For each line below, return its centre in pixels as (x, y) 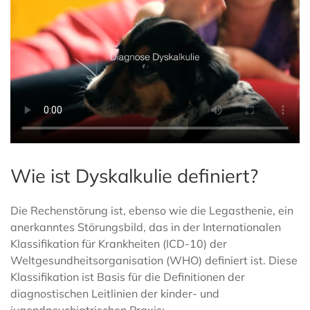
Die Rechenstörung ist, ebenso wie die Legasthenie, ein (152, 211)
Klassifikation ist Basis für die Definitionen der (128, 277)
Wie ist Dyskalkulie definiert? (134, 176)
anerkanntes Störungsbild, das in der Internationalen (146, 227)
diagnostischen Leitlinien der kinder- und (115, 294)
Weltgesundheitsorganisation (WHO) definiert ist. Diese (154, 261)
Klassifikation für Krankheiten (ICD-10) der (119, 244)
